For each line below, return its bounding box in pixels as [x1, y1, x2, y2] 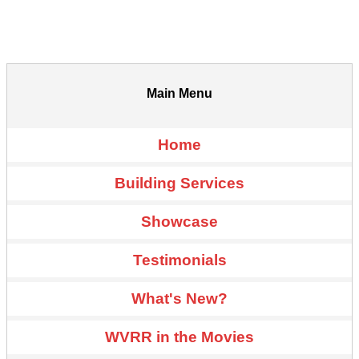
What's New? [131, 289, 228, 307]
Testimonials [132, 251, 227, 268]
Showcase [141, 212, 218, 230]
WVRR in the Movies [105, 328, 254, 345]
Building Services [115, 174, 244, 192]
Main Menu [147, 86, 212, 100]
